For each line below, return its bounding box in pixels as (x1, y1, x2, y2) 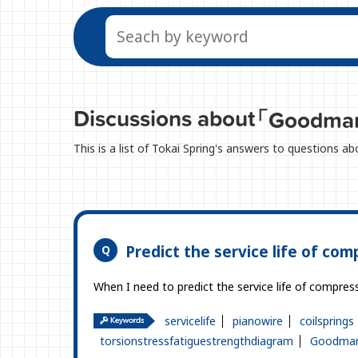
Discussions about (74, 101, 255, 135)
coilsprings (300, 313, 354, 329)
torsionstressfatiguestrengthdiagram (100, 333, 293, 349)
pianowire (233, 313, 283, 329)
